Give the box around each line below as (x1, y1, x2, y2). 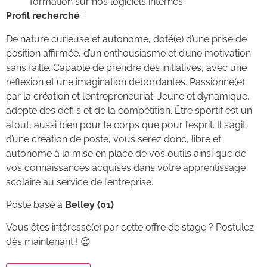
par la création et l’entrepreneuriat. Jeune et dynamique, (6, 90, 250, 102)
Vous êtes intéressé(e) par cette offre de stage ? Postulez (6, 222, 254, 234)
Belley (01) (65, 198, 114, 210)
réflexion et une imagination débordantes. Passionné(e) (6, 76, 244, 88)
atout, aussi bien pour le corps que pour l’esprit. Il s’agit (6, 119, 246, 131)
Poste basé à (6, 198, 65, 210)
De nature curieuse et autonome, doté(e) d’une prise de (6, 33, 247, 45)
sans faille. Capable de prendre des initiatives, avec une (6, 61, 247, 73)
